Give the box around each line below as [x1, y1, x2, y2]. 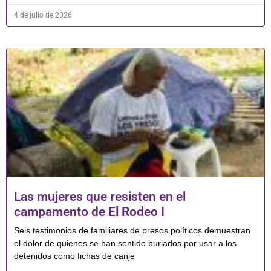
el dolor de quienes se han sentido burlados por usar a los [14, 238, 237, 249]
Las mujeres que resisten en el [14, 189, 186, 204]
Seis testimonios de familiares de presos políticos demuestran [14, 226, 250, 236]
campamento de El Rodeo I [14, 204, 165, 220]
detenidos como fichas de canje [14, 251, 135, 261]
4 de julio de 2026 [14, 11, 72, 20]
